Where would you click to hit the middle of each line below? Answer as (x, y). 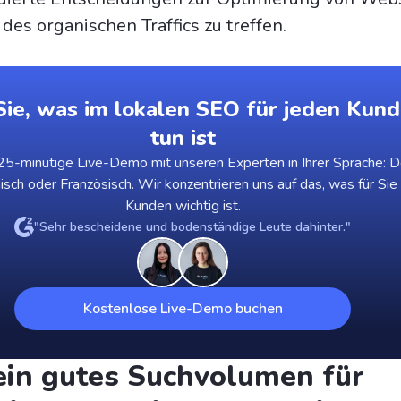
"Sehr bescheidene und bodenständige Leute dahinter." (192, 226)
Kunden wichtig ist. (183, 205)
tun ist (183, 137)
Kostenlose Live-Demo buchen (183, 308)
